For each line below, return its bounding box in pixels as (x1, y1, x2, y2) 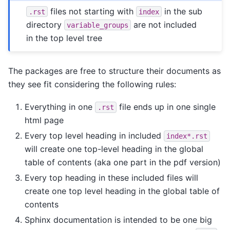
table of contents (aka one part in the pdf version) (25, 157, 221, 167)
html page (25, 114, 64, 125)
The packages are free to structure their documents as (8, 65, 221, 76)
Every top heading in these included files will (25, 172, 198, 183)
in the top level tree (26, 32, 103, 43)
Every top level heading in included (25, 130, 164, 141)
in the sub (162, 6, 203, 16)
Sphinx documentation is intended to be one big (25, 214, 212, 225)
